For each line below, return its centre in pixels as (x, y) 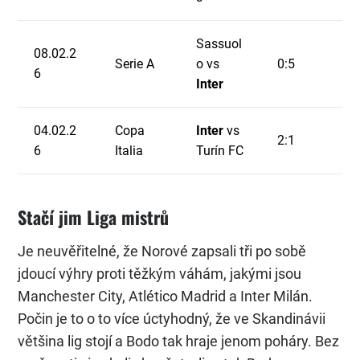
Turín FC (220, 151)
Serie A (135, 64)
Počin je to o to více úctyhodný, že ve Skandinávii (172, 319)
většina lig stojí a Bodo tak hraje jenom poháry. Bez (178, 342)
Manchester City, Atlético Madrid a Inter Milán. (165, 297)
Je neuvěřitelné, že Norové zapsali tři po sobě (162, 252)
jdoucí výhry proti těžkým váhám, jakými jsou (160, 274)
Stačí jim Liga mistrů (93, 217)
